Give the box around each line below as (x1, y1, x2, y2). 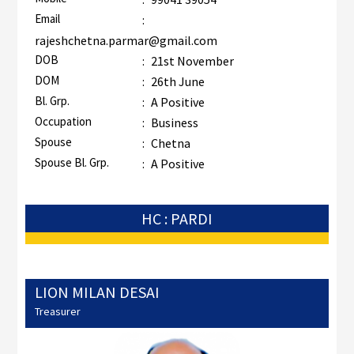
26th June (148, 73, 205, 90)
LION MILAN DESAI (34, 282, 160, 303)
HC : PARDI (141, 209, 213, 229)
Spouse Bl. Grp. (34, 155, 109, 171)
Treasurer (34, 304, 81, 319)
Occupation (34, 114, 92, 130)
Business (150, 115, 198, 131)
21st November (148, 53, 234, 70)
